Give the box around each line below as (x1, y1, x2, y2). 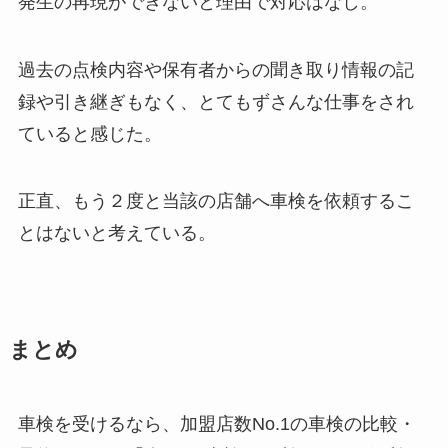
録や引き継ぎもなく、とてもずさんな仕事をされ (17, 91, 414, 112)
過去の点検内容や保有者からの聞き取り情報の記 (17, 59, 414, 80)
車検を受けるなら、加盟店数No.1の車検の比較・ (17, 414, 416, 435)
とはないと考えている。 (17, 223, 216, 244)
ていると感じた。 (17, 123, 162, 144)
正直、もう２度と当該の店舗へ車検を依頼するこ (17, 191, 414, 212)
